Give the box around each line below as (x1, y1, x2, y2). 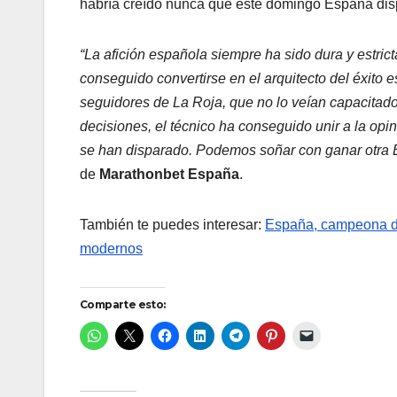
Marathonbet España (99, 167, 239, 183)
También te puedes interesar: (80, 217, 265, 233)
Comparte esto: (80, 298, 166, 312)
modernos (80, 241, 143, 257)
